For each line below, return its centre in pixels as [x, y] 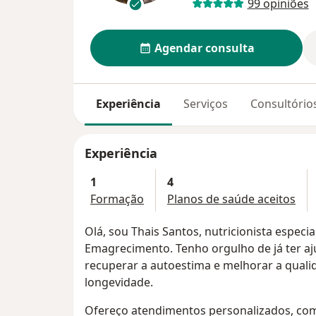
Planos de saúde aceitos [231, 199]
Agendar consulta [204, 48]
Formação [117, 199]
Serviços [206, 103]
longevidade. [119, 282]
